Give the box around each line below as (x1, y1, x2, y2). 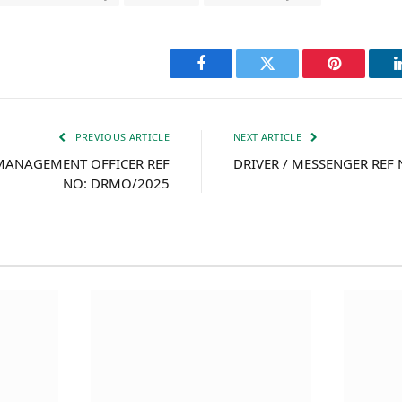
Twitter (266, 68, 313, 85)
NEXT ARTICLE (233, 129, 305, 144)
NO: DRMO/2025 (63, 173, 170, 192)
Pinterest (332, 68, 389, 85)
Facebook (199, 68, 263, 85)
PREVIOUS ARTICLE (72, 129, 170, 144)
